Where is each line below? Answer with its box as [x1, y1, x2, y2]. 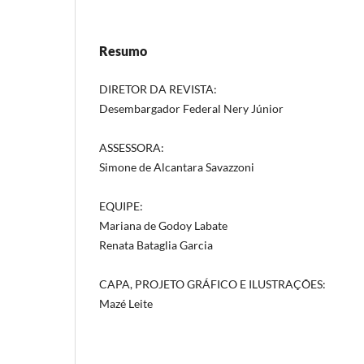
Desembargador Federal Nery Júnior [99, 101, 284, 115]
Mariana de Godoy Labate [99, 218, 227, 232]
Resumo [99, 42, 147, 58]
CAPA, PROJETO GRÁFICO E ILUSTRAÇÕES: [99, 276, 326, 291]
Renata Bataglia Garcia [99, 237, 213, 252]
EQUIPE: [99, 198, 143, 213]
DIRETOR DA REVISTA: [99, 81, 217, 96]
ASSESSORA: [99, 140, 164, 154]
